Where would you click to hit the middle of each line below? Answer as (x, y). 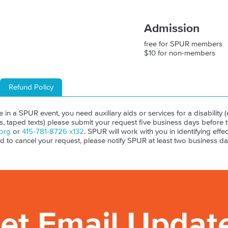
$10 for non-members (179, 53)
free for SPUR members (183, 44)
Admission (172, 29)
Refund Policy (31, 88)
